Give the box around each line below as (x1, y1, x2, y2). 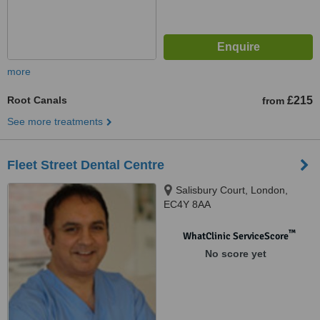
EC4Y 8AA (164, 199, 211, 210)
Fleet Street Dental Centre (7, 158, 164, 172)
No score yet (204, 248, 266, 259)
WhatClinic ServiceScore (182, 230, 289, 242)
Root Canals (7, 94, 67, 106)
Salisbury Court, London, (176, 184, 288, 196)
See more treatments (7, 116, 103, 127)
